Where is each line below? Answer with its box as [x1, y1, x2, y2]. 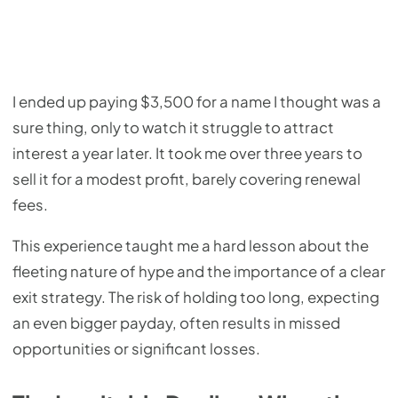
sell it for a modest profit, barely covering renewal [12, 170, 361, 189]
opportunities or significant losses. [12, 339, 260, 359]
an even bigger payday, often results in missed [12, 314, 340, 333]
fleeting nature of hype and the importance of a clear [12, 262, 386, 282]
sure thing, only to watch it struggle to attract [12, 118, 334, 138]
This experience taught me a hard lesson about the [12, 236, 369, 256]
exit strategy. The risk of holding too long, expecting [12, 288, 379, 307]
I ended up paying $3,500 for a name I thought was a [12, 92, 381, 112]
